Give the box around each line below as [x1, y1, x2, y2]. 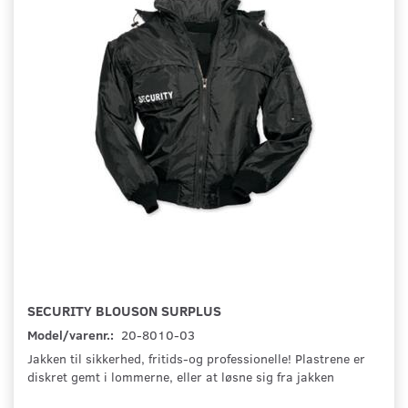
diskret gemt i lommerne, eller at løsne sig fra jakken [27, 368, 334, 386]
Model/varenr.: [27, 326, 117, 344]
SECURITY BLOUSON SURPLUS [27, 301, 221, 321]
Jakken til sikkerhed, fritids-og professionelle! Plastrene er [27, 350, 365, 368]
